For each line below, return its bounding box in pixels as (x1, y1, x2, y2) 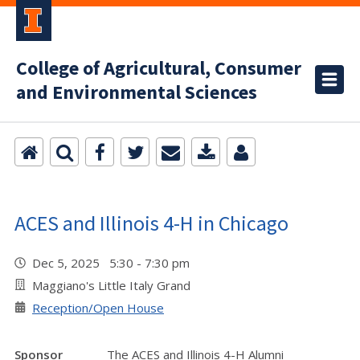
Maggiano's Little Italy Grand (32, 277, 190, 293)
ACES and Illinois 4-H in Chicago (14, 210, 288, 236)
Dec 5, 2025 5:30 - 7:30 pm (32, 255, 196, 271)
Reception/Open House (32, 300, 164, 316)
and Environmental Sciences (16, 79, 257, 107)
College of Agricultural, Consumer (16, 55, 301, 83)
